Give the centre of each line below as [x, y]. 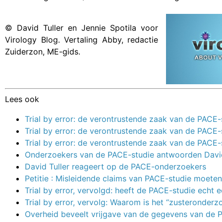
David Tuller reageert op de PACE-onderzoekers [115, 167]
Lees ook [22, 99]
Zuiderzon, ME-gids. [43, 51]
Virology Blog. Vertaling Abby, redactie [82, 39]
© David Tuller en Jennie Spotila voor [82, 28]
